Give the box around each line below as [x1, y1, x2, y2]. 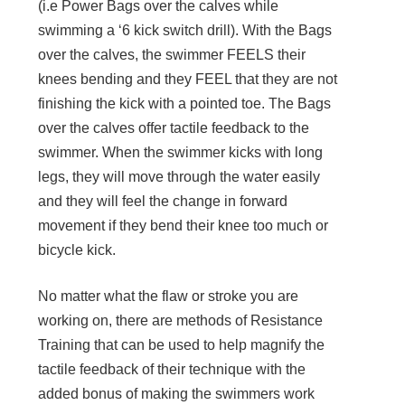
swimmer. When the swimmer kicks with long [38, 145, 324, 161]
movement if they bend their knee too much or [38, 218, 329, 234]
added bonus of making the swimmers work [38, 386, 316, 402]
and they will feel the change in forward [38, 193, 288, 210]
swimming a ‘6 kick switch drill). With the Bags [38, 23, 333, 39]
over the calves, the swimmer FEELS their [38, 47, 306, 63]
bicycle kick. [38, 242, 117, 259]
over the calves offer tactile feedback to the [38, 120, 310, 137]
